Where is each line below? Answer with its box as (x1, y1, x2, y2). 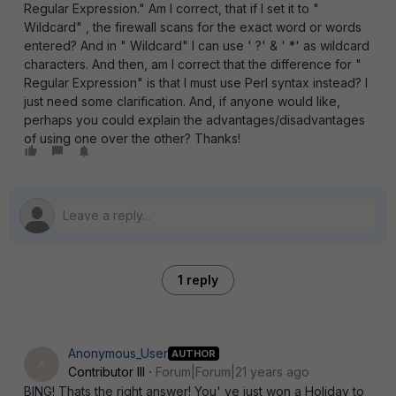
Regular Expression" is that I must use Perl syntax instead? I (24, 75, 368, 90)
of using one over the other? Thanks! (24, 131, 240, 146)
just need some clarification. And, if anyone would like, (24, 94, 340, 109)
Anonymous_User (68, 346, 168, 361)
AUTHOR (171, 346, 216, 360)
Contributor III (68, 364, 145, 379)
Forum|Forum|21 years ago (156, 364, 309, 379)
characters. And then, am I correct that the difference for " (24, 57, 362, 72)
